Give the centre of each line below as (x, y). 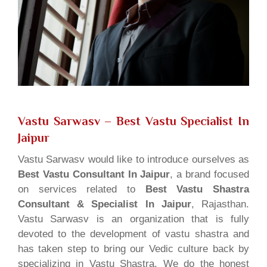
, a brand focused (210, 174)
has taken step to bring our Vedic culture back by (133, 249)
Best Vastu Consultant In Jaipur (94, 174)
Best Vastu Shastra (197, 189)
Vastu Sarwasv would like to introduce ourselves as (133, 159)
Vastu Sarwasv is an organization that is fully (133, 219)
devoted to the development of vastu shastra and (133, 234)
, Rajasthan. (220, 204)
